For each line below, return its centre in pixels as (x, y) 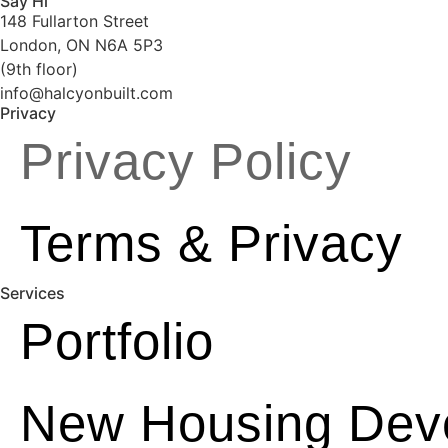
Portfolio (117, 341)
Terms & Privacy (211, 243)
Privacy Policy (186, 161)
